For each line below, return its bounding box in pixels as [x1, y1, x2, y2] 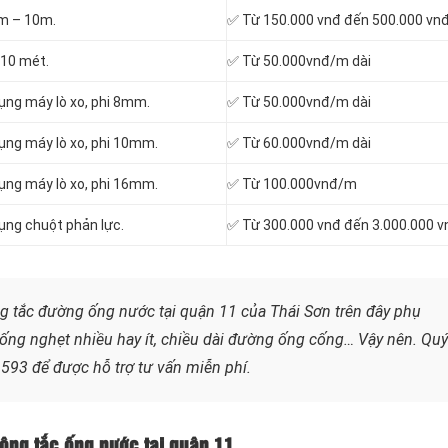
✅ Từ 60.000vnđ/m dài [227, 135, 371, 152]
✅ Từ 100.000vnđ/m [227, 176, 357, 193]
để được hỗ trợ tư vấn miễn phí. [28, 358, 251, 378]
